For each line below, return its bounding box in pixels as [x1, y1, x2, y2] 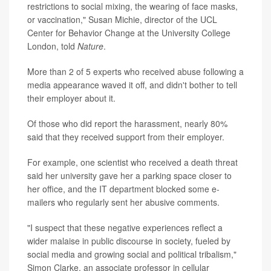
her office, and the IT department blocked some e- [27, 182, 220, 195]
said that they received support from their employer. [27, 130, 224, 143]
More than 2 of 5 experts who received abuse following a [27, 65, 244, 77]
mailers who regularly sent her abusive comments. [27, 195, 220, 208]
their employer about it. [27, 91, 116, 104]
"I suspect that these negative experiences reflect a [27, 221, 223, 233]
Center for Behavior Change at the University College [27, 26, 230, 39]
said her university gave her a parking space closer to [27, 169, 232, 181]
